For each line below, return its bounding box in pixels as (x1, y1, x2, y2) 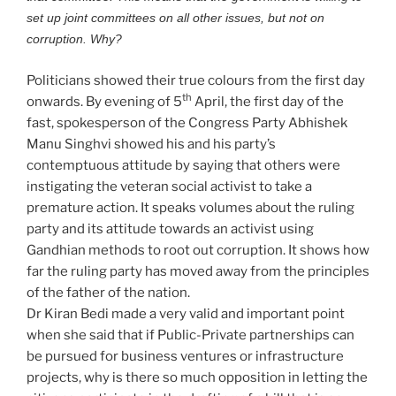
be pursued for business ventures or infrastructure (27, 347, 344, 364)
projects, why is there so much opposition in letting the (27, 369, 368, 385)
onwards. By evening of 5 (27, 93, 182, 110)
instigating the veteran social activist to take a (27, 178, 312, 194)
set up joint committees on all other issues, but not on (27, 11, 324, 26)
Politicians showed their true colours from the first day (27, 72, 365, 88)
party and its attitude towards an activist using (27, 220, 314, 237)
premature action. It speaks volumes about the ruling (27, 199, 354, 216)
